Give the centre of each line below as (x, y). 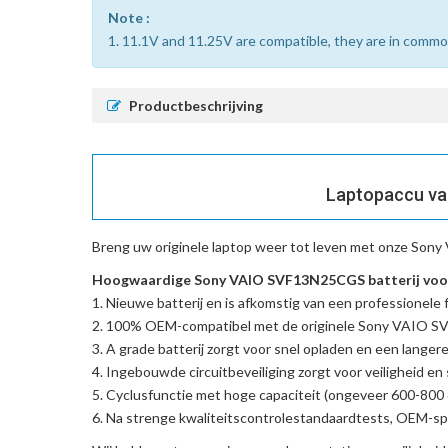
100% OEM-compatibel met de (203, 326)
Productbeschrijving (196, 106)
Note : (129, 18)
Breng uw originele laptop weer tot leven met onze (251, 247)
